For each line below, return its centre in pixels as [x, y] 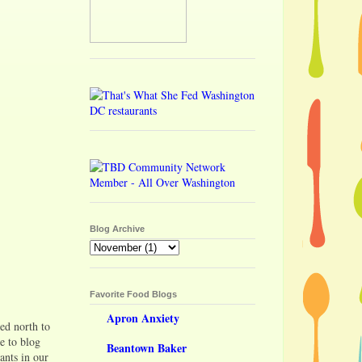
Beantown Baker [147, 347]
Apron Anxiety [143, 318]
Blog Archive [117, 229]
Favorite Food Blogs [133, 295]
